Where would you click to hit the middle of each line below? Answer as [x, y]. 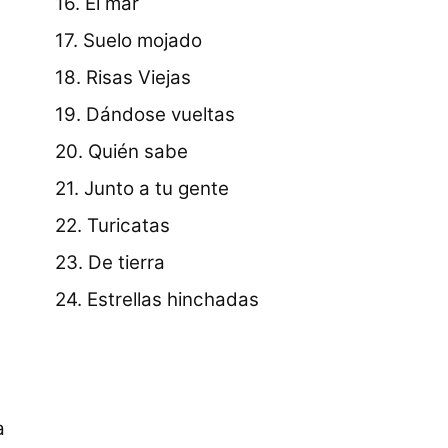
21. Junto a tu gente [142, 188]
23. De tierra [110, 262]
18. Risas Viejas [123, 77]
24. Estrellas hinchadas [157, 299]
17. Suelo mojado [129, 40]
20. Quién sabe [122, 151]
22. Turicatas [113, 225]
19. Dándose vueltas [145, 114]
